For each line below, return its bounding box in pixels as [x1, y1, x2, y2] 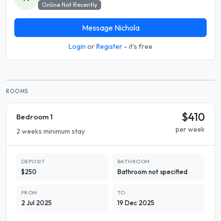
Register [96, 42, 122, 51]
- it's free [122, 42, 152, 51]
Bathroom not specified [117, 168, 187, 176]
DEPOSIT [21, 158, 45, 165]
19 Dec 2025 [117, 199, 154, 207]
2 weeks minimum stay [16, 127, 85, 136]
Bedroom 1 [16, 112, 53, 121]
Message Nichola [81, 23, 140, 33]
